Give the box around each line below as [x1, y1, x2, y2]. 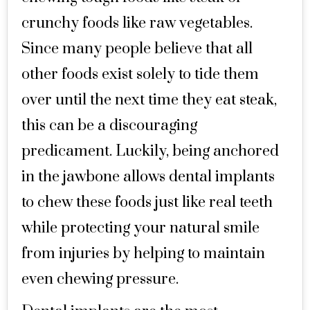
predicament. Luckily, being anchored [21, 142, 279, 161]
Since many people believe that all [21, 39, 253, 58]
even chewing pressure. [21, 270, 179, 289]
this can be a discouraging [21, 116, 197, 135]
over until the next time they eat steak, [21, 91, 277, 109]
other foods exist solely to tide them [21, 65, 259, 84]
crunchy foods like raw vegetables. [21, 14, 253, 33]
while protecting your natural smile [21, 219, 259, 237]
